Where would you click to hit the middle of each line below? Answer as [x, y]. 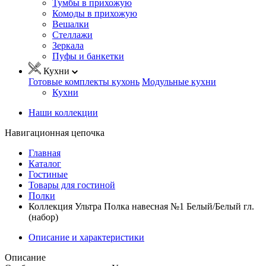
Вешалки [71, 24]
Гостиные [48, 174]
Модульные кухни [179, 81]
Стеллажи [72, 34]
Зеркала [68, 45]
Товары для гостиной [72, 185]
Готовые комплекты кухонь [84, 81]
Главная [45, 153]
